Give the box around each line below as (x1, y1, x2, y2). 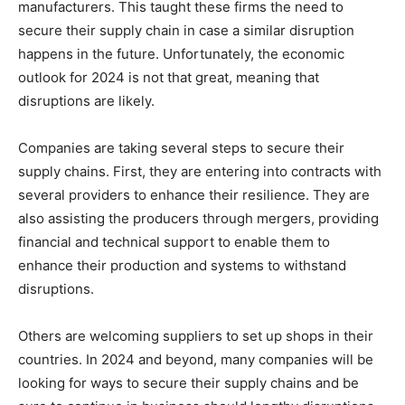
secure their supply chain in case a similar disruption (18, 22, 354, 40)
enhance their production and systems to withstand (18, 257, 346, 275)
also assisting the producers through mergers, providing (18, 210, 379, 228)
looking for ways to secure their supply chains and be (18, 374, 359, 392)
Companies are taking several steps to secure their (18, 139, 344, 157)
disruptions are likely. (18, 92, 155, 110)
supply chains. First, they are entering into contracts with (18, 163, 381, 181)
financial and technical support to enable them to (18, 233, 330, 251)
